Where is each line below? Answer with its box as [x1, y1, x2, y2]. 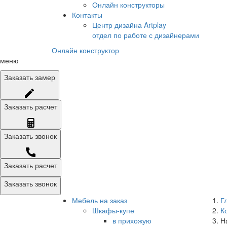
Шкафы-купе [92, 205, 134, 215]
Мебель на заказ [72, 195, 127, 205]
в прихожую [112, 215, 152, 225]
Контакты [72, 10, 102, 20]
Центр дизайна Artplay [92, 20, 166, 30]
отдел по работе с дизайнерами [92, 30, 199, 40]
